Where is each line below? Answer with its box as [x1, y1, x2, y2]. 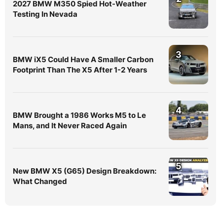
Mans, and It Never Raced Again [13, 120, 127, 130]
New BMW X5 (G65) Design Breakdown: [13, 166, 156, 176]
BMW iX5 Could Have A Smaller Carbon [13, 54, 153, 64]
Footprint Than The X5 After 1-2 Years [13, 65, 147, 74]
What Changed [13, 176, 67, 186]
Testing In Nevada [13, 9, 77, 19]
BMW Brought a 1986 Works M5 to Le [13, 110, 146, 120]
